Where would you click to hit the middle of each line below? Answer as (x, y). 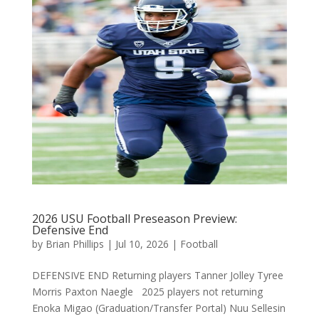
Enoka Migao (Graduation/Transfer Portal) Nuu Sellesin (158, 308)
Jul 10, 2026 (142, 244)
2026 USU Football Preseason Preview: (134, 219)
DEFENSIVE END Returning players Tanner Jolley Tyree (157, 275)
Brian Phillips (74, 244)
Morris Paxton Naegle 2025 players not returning (147, 292)
